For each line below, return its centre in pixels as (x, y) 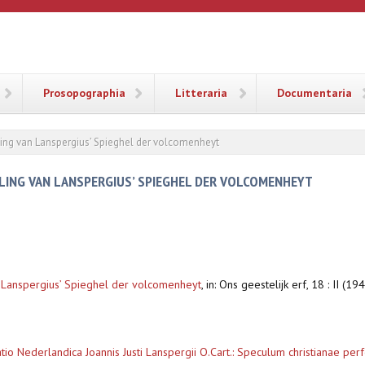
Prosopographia (84, 93)
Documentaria (314, 93)
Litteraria (201, 93)
